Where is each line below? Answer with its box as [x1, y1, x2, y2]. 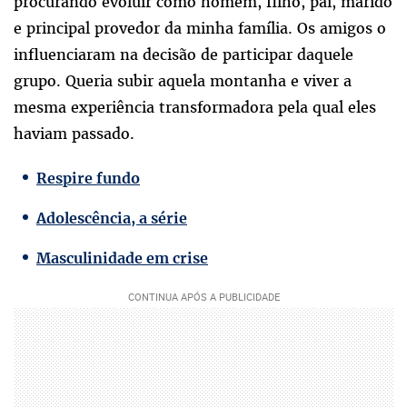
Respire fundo [36, 169, 140, 188]
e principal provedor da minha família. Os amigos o [14, 18, 386, 39]
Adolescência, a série [36, 209, 187, 228]
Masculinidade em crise [36, 249, 208, 268]
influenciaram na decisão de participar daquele [14, 45, 353, 65]
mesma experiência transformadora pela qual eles [14, 97, 376, 118]
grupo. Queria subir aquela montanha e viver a [14, 71, 352, 92]
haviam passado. [14, 124, 134, 144]
